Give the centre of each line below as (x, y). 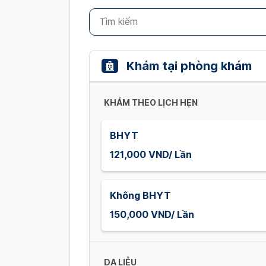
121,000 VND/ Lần (151, 154)
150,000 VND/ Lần (152, 214)
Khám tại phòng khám (189, 66)
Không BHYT (140, 195)
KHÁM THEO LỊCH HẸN (151, 102)
